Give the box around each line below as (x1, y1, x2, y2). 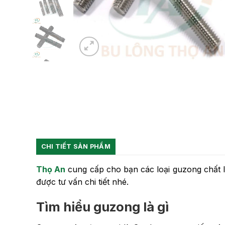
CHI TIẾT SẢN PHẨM (41, 142, 110, 150)
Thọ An (36, 164, 66, 174)
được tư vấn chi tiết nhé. (36, 176, 129, 187)
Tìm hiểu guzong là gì (36, 199, 169, 215)
